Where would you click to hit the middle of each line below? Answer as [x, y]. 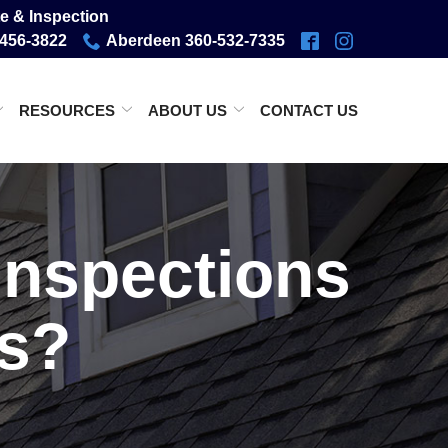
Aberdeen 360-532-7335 [195, 40]
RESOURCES [67, 110]
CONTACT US [309, 110]
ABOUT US [187, 110]
